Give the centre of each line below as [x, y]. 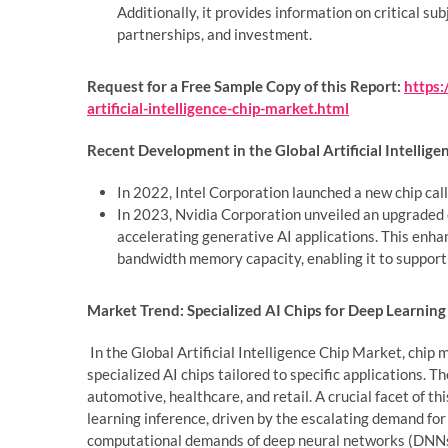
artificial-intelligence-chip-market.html [218, 107]
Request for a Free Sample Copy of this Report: [244, 85]
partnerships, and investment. [214, 33]
